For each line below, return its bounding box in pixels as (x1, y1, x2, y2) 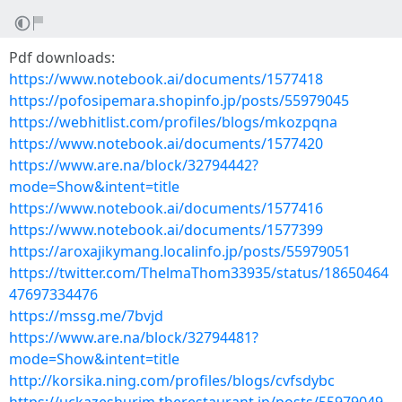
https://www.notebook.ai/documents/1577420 (9, 134, 323, 153)
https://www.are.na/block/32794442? (9, 155, 258, 175)
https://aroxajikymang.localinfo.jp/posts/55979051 (9, 241, 351, 261)
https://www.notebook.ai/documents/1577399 (9, 220, 323, 240)
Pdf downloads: (9, 48, 115, 67)
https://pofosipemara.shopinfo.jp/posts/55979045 (9, 91, 349, 110)
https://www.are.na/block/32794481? (9, 328, 258, 347)
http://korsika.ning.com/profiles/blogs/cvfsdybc (9, 371, 335, 390)
